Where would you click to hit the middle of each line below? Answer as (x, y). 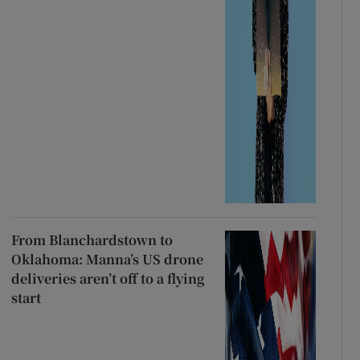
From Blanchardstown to (92, 239)
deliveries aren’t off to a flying (108, 278)
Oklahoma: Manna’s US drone (107, 259)
